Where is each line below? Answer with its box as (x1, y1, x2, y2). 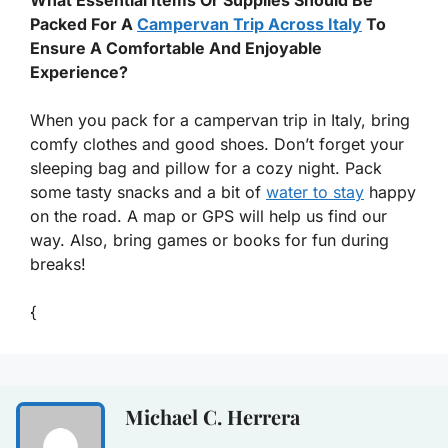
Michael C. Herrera (125, 402, 300, 430)
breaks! (30, 253, 86, 274)
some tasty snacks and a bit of (30, 181, 266, 202)
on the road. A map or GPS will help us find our (30, 205, 387, 226)
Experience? (30, 61, 128, 82)
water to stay (266, 181, 364, 202)
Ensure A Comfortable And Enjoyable (30, 37, 322, 58)
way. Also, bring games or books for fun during (30, 229, 389, 250)
